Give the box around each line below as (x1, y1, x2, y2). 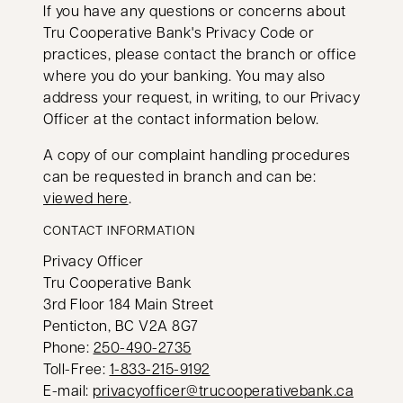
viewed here (43, 188, 129, 207)
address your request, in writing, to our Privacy (43, 87, 360, 106)
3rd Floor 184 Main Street (43, 294, 214, 313)
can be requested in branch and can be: (43, 166, 316, 185)
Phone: (43, 337, 94, 356)
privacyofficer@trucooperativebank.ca (93, 381, 354, 399)
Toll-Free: (43, 359, 110, 378)
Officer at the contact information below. (43, 109, 319, 128)
